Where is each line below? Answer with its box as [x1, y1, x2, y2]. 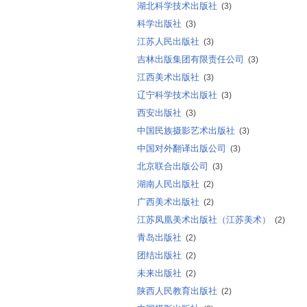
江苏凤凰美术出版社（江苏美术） [137, 214, 271, 225]
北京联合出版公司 [137, 161, 208, 171]
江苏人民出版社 [137, 36, 199, 47]
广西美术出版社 [137, 197, 199, 207]
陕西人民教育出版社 [137, 286, 217, 296]
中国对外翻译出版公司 [137, 143, 226, 153]
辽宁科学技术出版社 [137, 90, 217, 100]
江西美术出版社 [137, 72, 199, 82]
